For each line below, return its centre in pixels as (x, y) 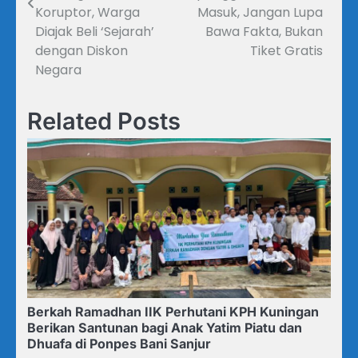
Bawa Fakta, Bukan (264, 32)
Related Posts (104, 121)
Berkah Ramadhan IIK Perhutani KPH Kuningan (173, 312)
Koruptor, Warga (88, 13)
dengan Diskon (82, 51)
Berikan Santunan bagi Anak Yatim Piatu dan (165, 328)
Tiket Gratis (286, 51)
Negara (58, 70)
